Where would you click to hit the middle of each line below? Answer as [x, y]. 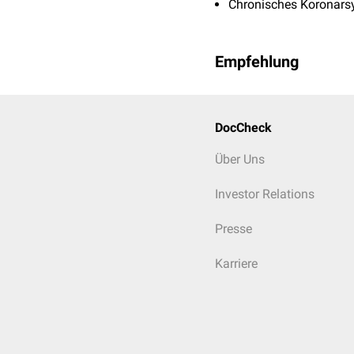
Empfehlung [257, 62]
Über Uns [240, 159]
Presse [233, 229]
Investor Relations [265, 194]
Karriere [236, 264]
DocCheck [243, 128]
